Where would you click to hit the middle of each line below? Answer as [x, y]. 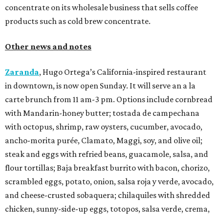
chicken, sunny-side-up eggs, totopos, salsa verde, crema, [107, 209]
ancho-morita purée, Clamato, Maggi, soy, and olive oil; [104, 141]
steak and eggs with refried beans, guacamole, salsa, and [107, 154]
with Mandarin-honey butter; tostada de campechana [102, 113]
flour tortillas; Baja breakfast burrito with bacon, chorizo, [107, 168]
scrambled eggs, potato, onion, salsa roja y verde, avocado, [109, 182]
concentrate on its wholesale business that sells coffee [101, 8]
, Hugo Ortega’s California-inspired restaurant [123, 72]
